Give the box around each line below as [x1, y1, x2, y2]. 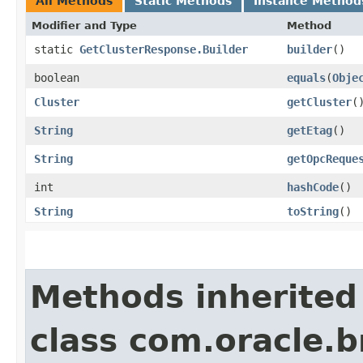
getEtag [287, 123, 332, 137]
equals [287, 70, 326, 84]
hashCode [287, 180, 339, 194]
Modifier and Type [32, 19, 137, 32]
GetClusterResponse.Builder [79, 42, 248, 56]
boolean [34, 70, 79, 84]
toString [287, 204, 339, 218]
